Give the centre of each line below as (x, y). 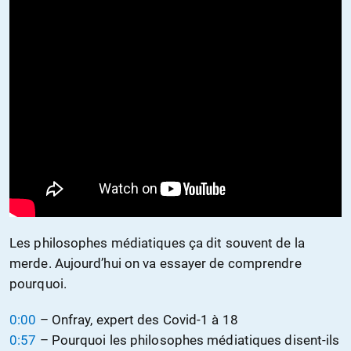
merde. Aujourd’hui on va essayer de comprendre (156, 264)
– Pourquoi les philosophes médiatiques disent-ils (188, 340)
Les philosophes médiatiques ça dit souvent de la (157, 243)
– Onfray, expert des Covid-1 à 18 (137, 320)
